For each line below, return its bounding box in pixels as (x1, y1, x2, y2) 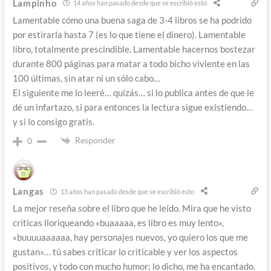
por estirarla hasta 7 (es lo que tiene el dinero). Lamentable (12, 28, 246, 40)
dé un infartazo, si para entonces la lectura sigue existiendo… (12, 101, 253, 113)
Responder (74, 134, 116, 145)
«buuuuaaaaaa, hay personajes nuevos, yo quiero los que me (12, 232, 248, 243)
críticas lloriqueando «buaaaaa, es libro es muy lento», (12, 217, 224, 229)
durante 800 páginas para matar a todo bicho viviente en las (12, 57, 250, 69)
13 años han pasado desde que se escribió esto (59, 187, 194, 195)
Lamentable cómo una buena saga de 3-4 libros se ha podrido (12, 14, 252, 25)
